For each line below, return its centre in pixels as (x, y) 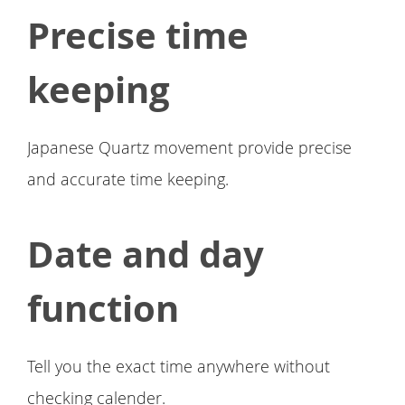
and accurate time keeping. (128, 179)
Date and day (146, 254)
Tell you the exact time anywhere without (179, 367)
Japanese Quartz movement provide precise (189, 148)
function (103, 309)
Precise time (138, 36)
